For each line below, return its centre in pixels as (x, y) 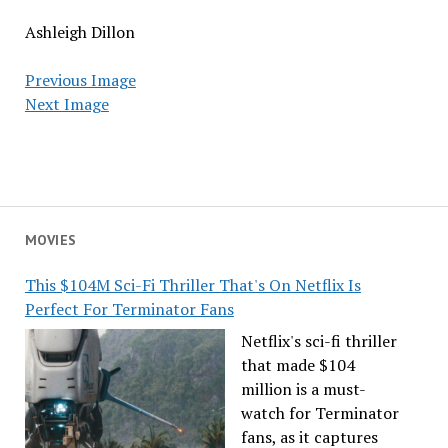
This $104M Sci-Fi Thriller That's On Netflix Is (192, 285)
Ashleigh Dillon (79, 32)
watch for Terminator (319, 413)
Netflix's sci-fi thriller (318, 341)
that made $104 (297, 365)
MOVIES (50, 240)
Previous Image (80, 80)
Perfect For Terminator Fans (129, 309)
